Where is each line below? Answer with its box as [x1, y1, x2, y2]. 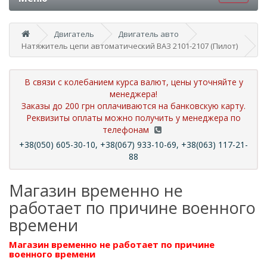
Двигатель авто [118, 29, 179, 39]
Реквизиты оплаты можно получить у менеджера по [26, 112, 241, 123]
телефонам [103, 124, 151, 135]
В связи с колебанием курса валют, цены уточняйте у [24, 76, 243, 88]
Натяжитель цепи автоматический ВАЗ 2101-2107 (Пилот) [21, 41, 238, 51]
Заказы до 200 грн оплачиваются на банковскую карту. [21, 100, 246, 111]
